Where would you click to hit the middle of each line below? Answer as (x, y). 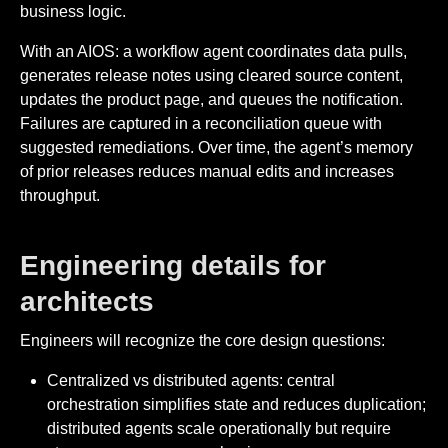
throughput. (60, 196)
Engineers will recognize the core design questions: (202, 340)
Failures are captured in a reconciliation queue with (201, 124)
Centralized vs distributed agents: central (191, 380)
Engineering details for (173, 266)
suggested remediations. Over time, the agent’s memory (216, 148)
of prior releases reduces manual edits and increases (207, 172)
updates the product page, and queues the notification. (211, 100)
